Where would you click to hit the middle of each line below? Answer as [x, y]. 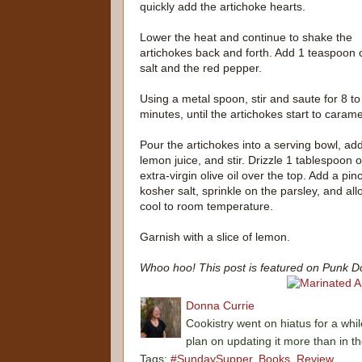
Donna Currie [220, 306]
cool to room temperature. [206, 206]
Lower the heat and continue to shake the [246, 38]
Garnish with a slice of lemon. [215, 237]
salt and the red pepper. [201, 68]
